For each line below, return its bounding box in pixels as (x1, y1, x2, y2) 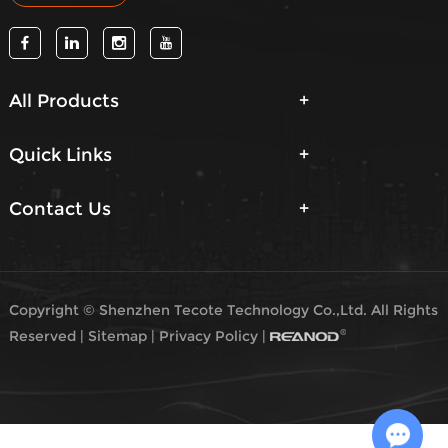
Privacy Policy (158, 326, 262, 345)
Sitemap (87, 326, 147, 345)
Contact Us (8, 197, 111, 220)
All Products (8, 89, 119, 112)
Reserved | (8, 326, 88, 345)
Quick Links (8, 143, 112, 166)
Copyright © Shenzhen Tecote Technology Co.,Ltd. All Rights (8, 300, 438, 319)
